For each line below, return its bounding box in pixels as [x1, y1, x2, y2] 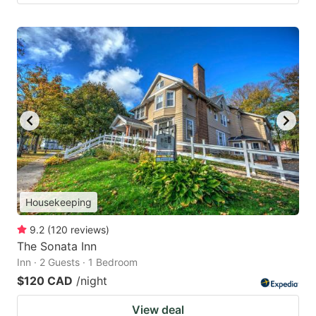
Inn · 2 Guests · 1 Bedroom [17, 255, 138, 268]
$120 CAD [17, 273, 73, 288]
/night [76, 273, 107, 288]
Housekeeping [25, 195, 92, 208]
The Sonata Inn [17, 238, 97, 253]
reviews [71, 223, 106, 236]
